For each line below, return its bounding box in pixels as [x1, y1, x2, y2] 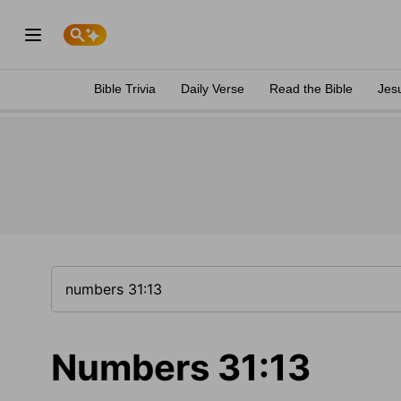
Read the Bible [269, 81, 353, 96]
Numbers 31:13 [51, 346, 311, 389]
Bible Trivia [94, 81, 156, 96]
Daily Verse [181, 81, 244, 96]
